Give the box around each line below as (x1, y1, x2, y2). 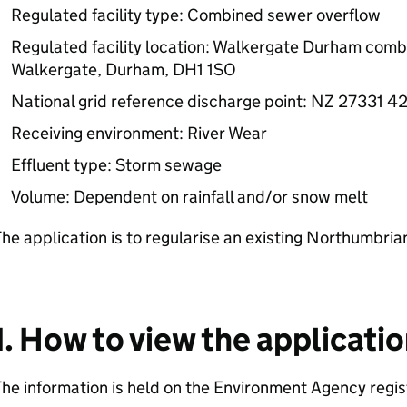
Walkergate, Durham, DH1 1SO (10, 59, 236, 80)
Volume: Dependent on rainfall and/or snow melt (10, 186, 368, 207)
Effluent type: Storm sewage (10, 154, 222, 175)
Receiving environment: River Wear (10, 123, 267, 144)
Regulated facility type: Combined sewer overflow (10, 5, 381, 25)
